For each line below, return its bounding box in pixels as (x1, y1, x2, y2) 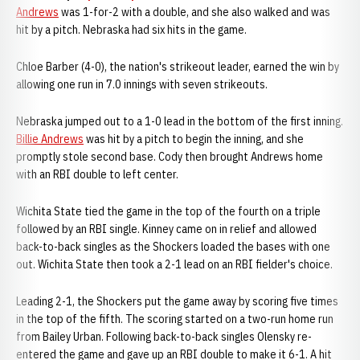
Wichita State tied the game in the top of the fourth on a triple (16, 204, 321, 219)
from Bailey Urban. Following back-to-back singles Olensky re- (16, 329, 312, 344)
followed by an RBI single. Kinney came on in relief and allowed (16, 222, 317, 236)
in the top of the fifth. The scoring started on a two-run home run (16, 312, 333, 326)
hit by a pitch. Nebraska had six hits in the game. (16, 22, 247, 37)
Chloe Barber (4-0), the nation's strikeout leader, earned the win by (16, 59, 339, 74)
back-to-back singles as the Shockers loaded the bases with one (16, 239, 330, 254)
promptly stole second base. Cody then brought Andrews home (16, 149, 323, 164)
